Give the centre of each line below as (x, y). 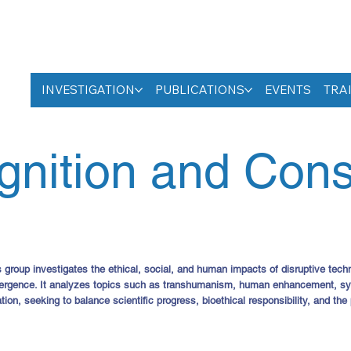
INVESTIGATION (88, 89)
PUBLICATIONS (199, 89)
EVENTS (288, 89)
